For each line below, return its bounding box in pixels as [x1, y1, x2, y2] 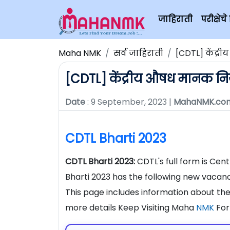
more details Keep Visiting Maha [65, 202, 196, 214]
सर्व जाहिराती [113, 47, 163, 59]
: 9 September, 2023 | [85, 96, 174, 108]
